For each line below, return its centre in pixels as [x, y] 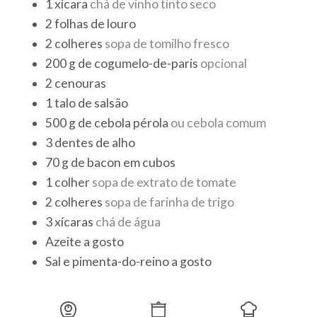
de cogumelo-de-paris [138, 63]
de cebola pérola [123, 122]
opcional [224, 63]
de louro [114, 23]
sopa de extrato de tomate [165, 182]
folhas [72, 23]
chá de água [128, 221]
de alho [116, 142]
